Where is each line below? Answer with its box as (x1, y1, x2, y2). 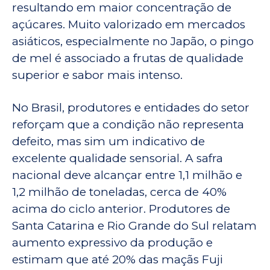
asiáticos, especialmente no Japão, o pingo (12, 34, 254, 49)
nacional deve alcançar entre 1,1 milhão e (12, 168, 242, 183)
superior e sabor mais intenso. (12, 68, 183, 83)
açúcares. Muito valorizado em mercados (12, 17, 245, 32)
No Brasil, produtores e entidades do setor (12, 101, 250, 115)
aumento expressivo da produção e (12, 236, 213, 250)
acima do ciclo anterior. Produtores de (12, 202, 230, 216)
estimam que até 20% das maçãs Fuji (12, 253, 223, 267)
